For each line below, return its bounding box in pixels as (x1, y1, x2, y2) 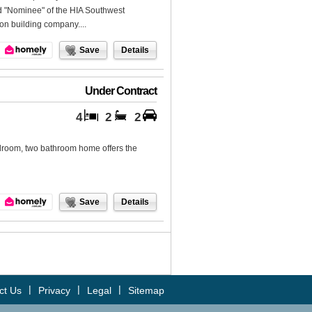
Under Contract (85, 85, 157, 97)
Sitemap (128, 284, 164, 296)
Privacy (38, 284, 70, 296)
